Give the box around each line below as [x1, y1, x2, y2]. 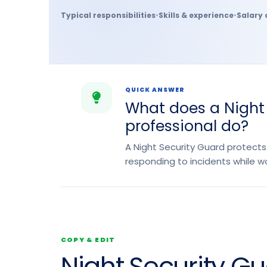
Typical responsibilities [61, 10, 156, 20]
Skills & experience [159, 10, 234, 20]
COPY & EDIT [61, 235, 116, 244]
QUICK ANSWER [125, 85, 185, 94]
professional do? [125, 116, 249, 136]
